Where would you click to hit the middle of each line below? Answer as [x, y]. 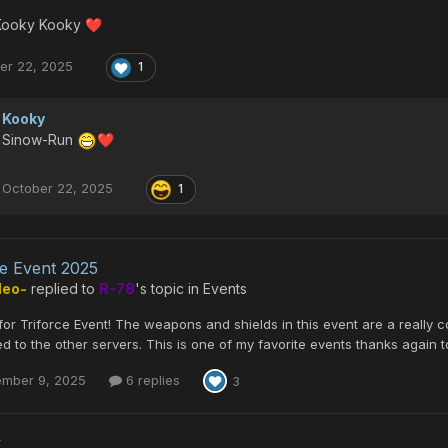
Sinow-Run [39, 139]
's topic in [169, 288]
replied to [63, 288]
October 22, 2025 [57, 188]
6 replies [151, 380]
